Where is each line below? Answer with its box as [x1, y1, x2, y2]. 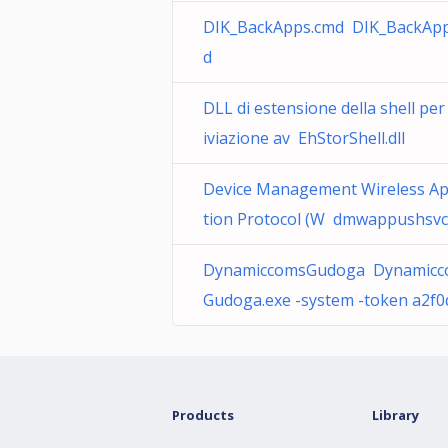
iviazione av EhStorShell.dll [203, 127, 405, 149]
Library [372, 406, 419, 424]
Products [172, 406, 234, 424]
